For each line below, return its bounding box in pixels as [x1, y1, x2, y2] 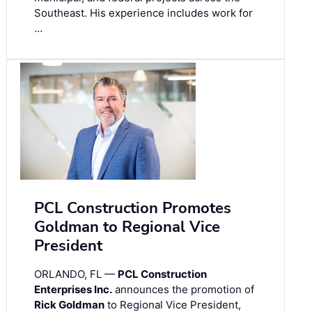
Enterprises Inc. [34, 282, 112, 296]
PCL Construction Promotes [34, 197, 231, 219]
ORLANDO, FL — [34, 267, 118, 281]
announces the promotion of [112, 282, 254, 296]
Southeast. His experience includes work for [34, 6, 253, 19]
